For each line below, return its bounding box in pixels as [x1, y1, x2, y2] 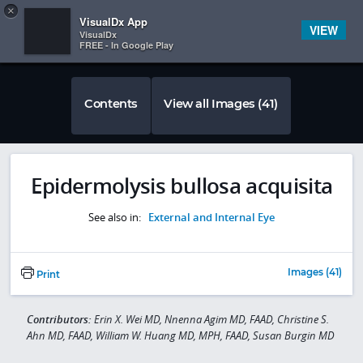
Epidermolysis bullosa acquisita [30, 171, 333, 200]
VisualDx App [79, 14, 147, 29]
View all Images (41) [164, 96, 278, 111]
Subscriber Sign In [278, 11, 347, 22]
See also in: [88, 210, 143, 225]
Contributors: [26, 311, 94, 327]
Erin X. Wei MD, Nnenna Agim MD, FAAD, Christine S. [93, 311, 329, 327]
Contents [83, 96, 139, 111]
